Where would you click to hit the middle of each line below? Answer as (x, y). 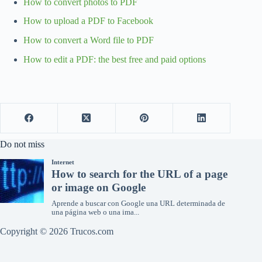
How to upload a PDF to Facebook (88, 21)
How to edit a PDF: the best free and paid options (115, 60)
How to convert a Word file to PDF (89, 40)
